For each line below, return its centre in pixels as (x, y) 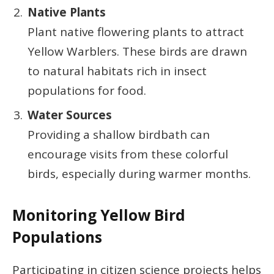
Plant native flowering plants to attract (136, 31)
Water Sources (70, 115)
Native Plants (67, 12)
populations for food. (87, 90)
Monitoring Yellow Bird (99, 215)
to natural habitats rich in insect (117, 71)
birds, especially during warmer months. (139, 174)
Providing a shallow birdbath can (119, 135)
